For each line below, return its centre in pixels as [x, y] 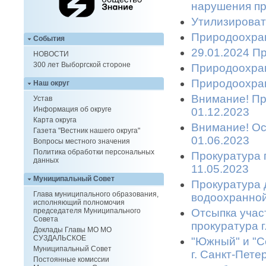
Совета [46, 219]
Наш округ [51, 83]
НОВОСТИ [51, 54]
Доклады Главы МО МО [72, 230]
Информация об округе [72, 110]
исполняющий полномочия [79, 203]
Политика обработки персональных [94, 152]
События [49, 39]
